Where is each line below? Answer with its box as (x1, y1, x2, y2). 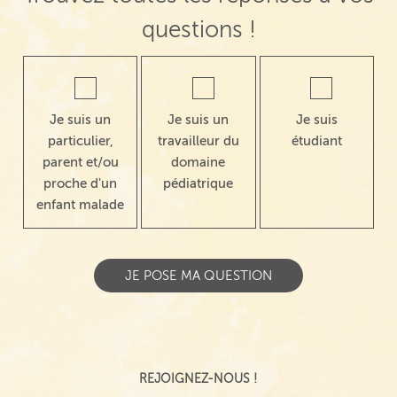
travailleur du (157, 133, 239, 148)
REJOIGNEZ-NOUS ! (139, 371, 258, 385)
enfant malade (36, 197, 125, 212)
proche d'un (43, 175, 118, 191)
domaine (171, 154, 226, 169)
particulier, (47, 133, 113, 148)
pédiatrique (163, 175, 234, 191)
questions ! (141, 16, 256, 43)
